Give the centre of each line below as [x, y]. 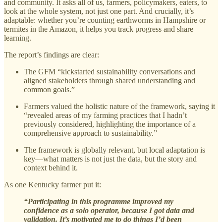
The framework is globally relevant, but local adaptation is [114, 150]
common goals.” [49, 90]
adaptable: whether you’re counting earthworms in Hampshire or [105, 20]
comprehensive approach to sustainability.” [90, 133]
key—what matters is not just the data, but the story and [110, 159]
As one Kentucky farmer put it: [53, 185]
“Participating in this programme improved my [99, 202]
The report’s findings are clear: [52, 55]
